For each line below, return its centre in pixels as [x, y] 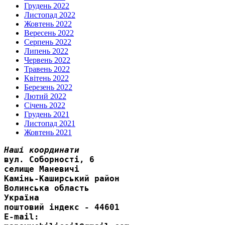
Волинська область [47, 188]
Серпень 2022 [48, 42]
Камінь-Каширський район [62, 178]
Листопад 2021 [50, 123]
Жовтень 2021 [48, 132]
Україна [22, 197]
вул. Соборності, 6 [49, 159]
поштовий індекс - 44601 [62, 207]
